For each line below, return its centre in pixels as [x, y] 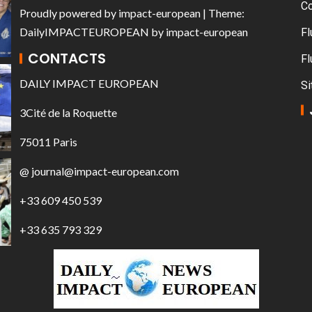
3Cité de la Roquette [68, 113]
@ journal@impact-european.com [99, 171]
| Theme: [223, 13]
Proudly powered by [69, 13]
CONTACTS [67, 59]
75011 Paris [48, 142]
